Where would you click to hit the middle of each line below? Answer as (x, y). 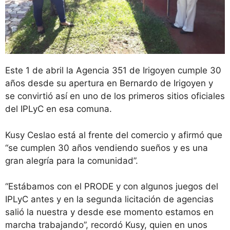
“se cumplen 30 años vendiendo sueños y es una (107, 148)
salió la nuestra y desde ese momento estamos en (109, 212)
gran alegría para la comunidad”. (72, 160)
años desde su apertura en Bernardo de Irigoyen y (109, 83)
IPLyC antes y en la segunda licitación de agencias (109, 199)
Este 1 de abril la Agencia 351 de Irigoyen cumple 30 (113, 71)
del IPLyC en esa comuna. (59, 109)
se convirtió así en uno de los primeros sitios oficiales (115, 96)
